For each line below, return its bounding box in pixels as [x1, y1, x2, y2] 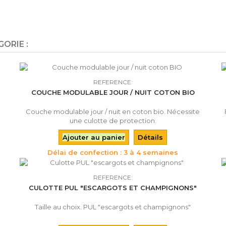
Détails [138, 133, 163, 141]
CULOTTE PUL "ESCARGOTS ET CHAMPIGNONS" [29, 184, 197, 192]
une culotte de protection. [69, 117, 156, 125]
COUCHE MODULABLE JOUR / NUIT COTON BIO [31, 88, 195, 96]
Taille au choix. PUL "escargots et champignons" [35, 203, 191, 211]
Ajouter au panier [63, 133, 126, 141]
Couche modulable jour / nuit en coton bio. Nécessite [26, 107, 200, 116]
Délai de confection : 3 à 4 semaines [47, 148, 179, 156]
